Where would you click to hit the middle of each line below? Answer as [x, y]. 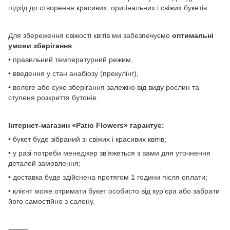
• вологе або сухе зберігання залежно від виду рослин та [104, 87]
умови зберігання [40, 46]
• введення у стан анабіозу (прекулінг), [73, 73]
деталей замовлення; [44, 163]
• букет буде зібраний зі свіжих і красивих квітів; [87, 139]
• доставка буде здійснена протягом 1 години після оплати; [108, 177]
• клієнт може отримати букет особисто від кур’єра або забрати [114, 191]
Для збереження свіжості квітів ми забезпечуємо [90, 35]
